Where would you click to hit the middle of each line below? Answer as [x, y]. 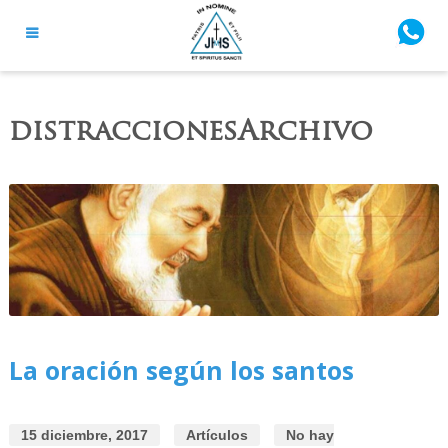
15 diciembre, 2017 [84, 435]
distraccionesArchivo [190, 130]
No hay [309, 435]
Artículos [216, 435]
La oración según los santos [181, 370]
